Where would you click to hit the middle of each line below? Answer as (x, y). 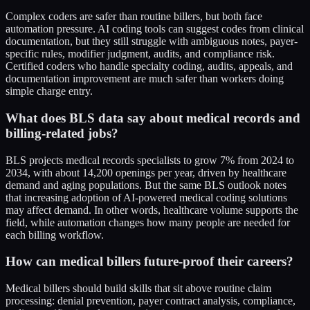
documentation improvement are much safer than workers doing (145, 79)
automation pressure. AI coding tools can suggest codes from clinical (155, 29)
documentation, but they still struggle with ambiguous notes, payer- (152, 42)
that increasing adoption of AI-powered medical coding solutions (146, 197)
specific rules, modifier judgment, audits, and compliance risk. (140, 54)
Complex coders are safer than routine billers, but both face (134, 17)
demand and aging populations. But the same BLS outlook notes (146, 185)
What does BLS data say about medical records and (153, 118)
